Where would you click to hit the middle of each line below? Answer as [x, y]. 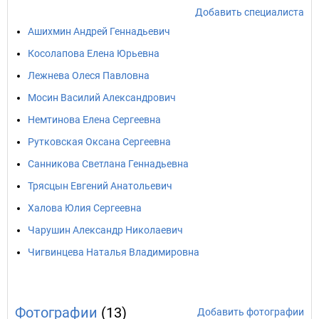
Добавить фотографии [251, 312]
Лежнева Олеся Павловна [89, 75]
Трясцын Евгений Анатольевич [100, 186]
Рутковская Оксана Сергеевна [99, 142]
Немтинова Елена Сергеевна [94, 120]
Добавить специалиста [250, 12]
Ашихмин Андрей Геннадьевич [99, 31]
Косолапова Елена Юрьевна [94, 53]
